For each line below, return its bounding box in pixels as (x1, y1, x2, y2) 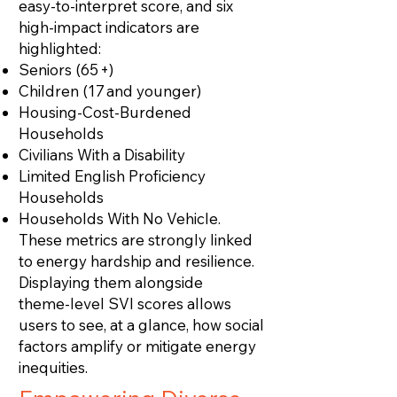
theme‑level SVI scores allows (19, 294, 231, 313)
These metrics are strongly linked (19, 230, 253, 249)
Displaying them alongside (19, 273, 203, 292)
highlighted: (19, 39, 101, 58)
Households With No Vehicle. (19, 209, 221, 228)
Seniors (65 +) (19, 60, 113, 79)
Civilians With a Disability (19, 145, 185, 164)
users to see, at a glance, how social (19, 315, 264, 334)
